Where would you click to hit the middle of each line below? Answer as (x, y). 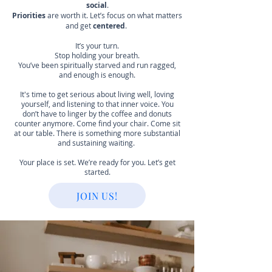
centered (109, 26)
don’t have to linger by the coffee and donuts (97, 114)
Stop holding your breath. (97, 55)
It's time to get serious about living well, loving (97, 94)
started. (97, 172)
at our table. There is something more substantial (97, 133)
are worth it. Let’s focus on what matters (114, 15)
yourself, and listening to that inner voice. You (97, 104)
